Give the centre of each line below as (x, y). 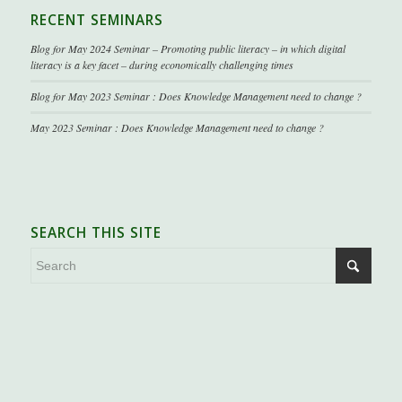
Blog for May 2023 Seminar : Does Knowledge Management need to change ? (196, 96)
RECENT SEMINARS (96, 20)
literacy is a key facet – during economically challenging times (162, 64)
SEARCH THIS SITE (96, 232)
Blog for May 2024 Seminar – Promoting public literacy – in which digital (188, 48)
